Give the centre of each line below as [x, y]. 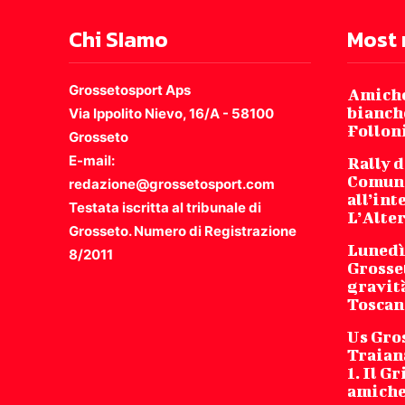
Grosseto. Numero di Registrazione [183, 231]
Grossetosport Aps [130, 90]
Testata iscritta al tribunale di [165, 208]
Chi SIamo [118, 40]
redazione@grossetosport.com [172, 184]
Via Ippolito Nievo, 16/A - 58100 [171, 114]
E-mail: [92, 161]
